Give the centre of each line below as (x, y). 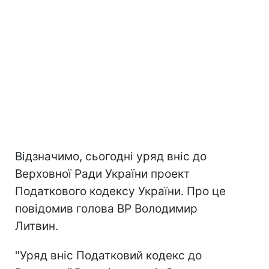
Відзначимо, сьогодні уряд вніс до (111, 156)
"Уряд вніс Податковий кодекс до (108, 255)
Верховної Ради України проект (102, 174)
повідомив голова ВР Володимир (106, 209)
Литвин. (37, 226)
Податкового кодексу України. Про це (120, 191)
